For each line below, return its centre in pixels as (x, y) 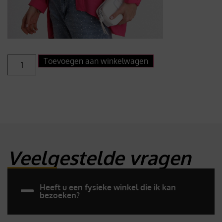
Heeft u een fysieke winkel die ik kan (108, 188)
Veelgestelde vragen (99, 157)
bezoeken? (60, 195)
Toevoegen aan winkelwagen (96, 61)
